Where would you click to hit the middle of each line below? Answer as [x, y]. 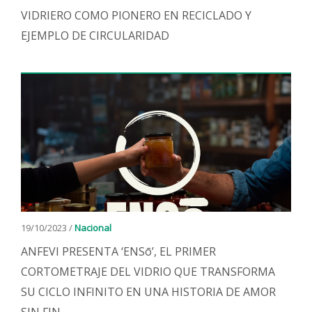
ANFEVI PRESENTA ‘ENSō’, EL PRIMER [118, 251]
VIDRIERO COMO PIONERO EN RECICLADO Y [136, 15]
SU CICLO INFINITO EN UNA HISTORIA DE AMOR [148, 292]
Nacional [93, 228]
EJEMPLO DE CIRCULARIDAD [95, 36]
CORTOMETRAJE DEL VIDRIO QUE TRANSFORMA [148, 272]
